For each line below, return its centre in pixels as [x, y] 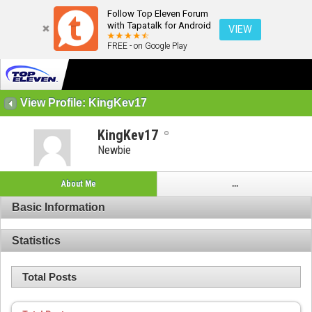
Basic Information [58, 208]
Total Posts [49, 277]
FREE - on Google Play [147, 46]
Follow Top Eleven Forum [158, 14]
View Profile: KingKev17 [84, 103]
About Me [78, 184]
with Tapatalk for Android [159, 25]
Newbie [114, 150]
